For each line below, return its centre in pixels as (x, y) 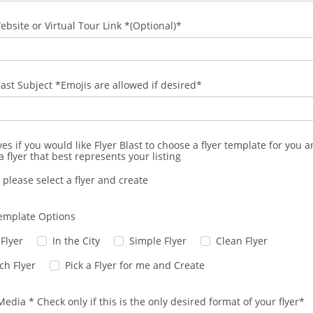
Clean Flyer (242, 240)
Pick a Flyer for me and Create (135, 265)
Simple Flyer (158, 240)
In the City (76, 240)
